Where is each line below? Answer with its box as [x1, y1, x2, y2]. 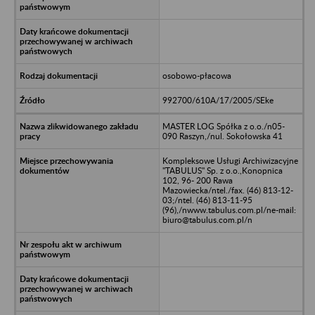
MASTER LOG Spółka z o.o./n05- [162, 120, 285, 131]
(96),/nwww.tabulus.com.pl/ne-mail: [162, 204, 296, 215]
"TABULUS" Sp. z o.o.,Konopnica [162, 165, 283, 176]
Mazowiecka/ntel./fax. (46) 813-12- [162, 184, 293, 195]
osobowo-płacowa [162, 70, 231, 81]
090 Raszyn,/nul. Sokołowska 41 [162, 130, 283, 141]
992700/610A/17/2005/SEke [162, 94, 274, 105]
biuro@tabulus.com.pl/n [162, 214, 252, 225]
